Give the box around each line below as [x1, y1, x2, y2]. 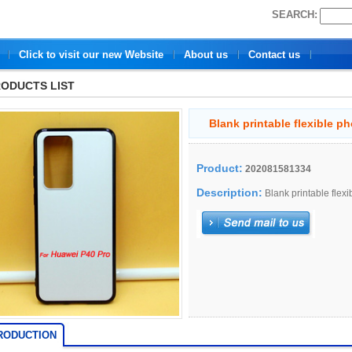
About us [183, 49, 228, 60]
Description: [196, 186, 262, 199]
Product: [196, 162, 243, 174]
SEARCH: [271, 9, 317, 21]
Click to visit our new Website [18, 49, 163, 60]
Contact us [247, 49, 300, 60]
